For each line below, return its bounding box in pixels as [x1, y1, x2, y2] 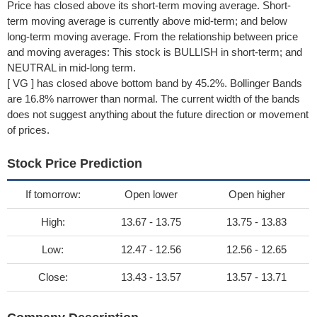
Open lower [125, 188, 178, 200]
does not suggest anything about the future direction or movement [7, 108, 309, 120]
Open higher [228, 188, 285, 200]
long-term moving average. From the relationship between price [7, 30, 298, 42]
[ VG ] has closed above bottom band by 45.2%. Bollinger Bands [7, 77, 302, 89]
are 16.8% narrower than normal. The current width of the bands [7, 93, 300, 105]
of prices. [7, 124, 50, 136]
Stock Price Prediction [7, 156, 142, 171]
